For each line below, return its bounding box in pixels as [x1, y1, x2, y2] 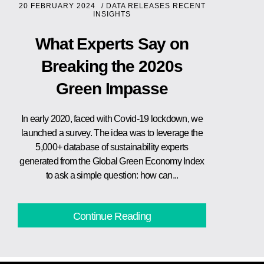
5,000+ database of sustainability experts [35, 142, 189, 153]
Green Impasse [56, 80, 168, 98]
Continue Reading [72, 210, 151, 223]
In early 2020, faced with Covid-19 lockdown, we [21, 114, 203, 124]
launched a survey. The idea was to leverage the [21, 128, 203, 138]
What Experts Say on [35, 35, 189, 54]
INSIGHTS [93, 10, 131, 19]
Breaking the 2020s [41, 57, 183, 76]
